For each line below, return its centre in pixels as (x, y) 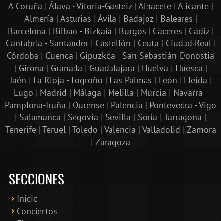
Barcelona (27, 31)
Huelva (155, 68)
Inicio (27, 199)
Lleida (195, 80)
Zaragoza (113, 142)
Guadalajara (112, 68)
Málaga (87, 92)
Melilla (121, 92)
